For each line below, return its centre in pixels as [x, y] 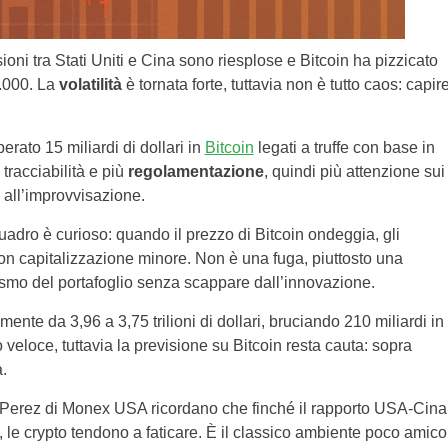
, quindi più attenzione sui [354, 171]
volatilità [90, 84]
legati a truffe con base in [344, 147]
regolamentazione [195, 171]
